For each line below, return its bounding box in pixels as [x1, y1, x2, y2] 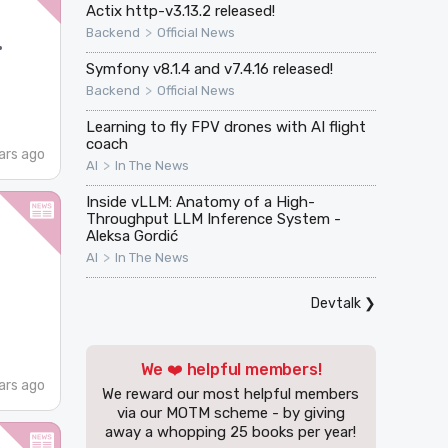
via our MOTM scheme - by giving [116, 404, 345, 423]
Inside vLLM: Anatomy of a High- [85, 193, 315, 212]
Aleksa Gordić [85, 227, 178, 246]
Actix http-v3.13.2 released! [85, 2, 275, 21]
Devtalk [310, 295, 361, 313]
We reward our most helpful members [102, 385, 360, 404]
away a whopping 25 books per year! [105, 423, 357, 442]
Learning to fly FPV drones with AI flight [85, 118, 366, 137]
